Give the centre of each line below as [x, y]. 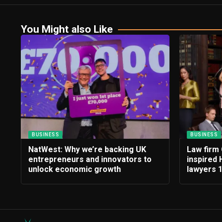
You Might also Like [67, 29]
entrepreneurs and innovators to [90, 160]
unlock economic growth [75, 169]
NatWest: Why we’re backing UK [87, 150]
